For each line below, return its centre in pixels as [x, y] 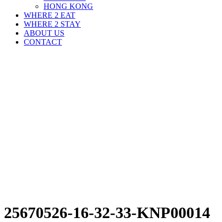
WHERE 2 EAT [50, 15]
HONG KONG [68, 6]
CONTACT [43, 42]
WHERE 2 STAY [52, 24]
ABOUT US [44, 33]
